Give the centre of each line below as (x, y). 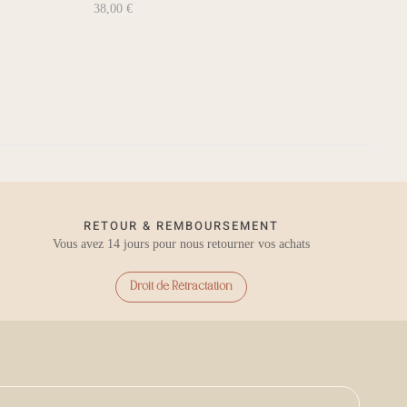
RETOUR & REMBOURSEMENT (181, 226)
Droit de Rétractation (181, 287)
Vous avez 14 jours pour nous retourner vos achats (181, 244)
